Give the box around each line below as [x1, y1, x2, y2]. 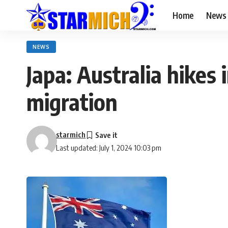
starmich [56, 130, 86, 139]
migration [26, 88, 118, 116]
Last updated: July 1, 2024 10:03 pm [56, 143, 162, 152]
